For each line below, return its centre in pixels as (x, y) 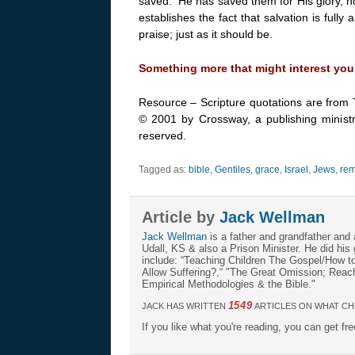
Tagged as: (163, 169)
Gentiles (232, 169)
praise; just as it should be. (205, 34)
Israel (296, 169)
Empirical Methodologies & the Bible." (228, 284)
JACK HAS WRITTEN (185, 305)
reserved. (162, 135)
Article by (180, 217)
